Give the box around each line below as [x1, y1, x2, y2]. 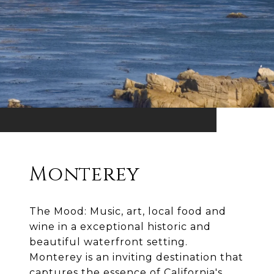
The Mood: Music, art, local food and [29, 206, 226, 218]
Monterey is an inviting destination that [29, 251, 243, 264]
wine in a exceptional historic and [29, 221, 211, 233]
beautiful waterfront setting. [29, 236, 188, 248]
